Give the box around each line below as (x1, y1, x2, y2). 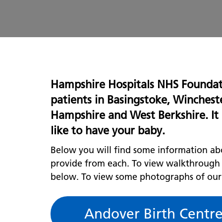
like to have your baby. (51, 124, 165, 137)
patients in (51, 93, 107, 107)
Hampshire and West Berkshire (51, 109, 205, 122)
